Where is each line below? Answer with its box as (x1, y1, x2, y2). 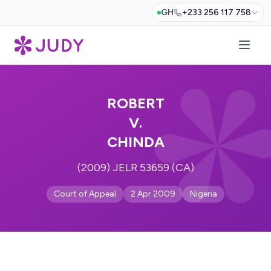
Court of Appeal (54, 189, 116, 199)
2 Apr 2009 (131, 189, 175, 199)
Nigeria (190, 189, 217, 199)
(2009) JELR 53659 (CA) (77, 161, 194, 174)
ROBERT (106, 94, 165, 112)
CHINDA (106, 133, 165, 151)
